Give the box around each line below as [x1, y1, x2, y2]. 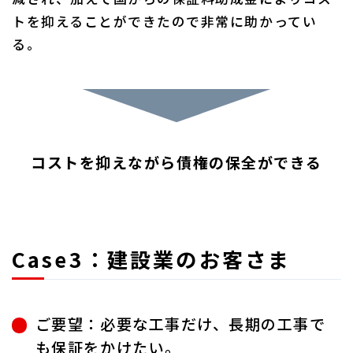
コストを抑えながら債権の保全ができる [31, 150, 322, 173]
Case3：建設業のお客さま [12, 243, 292, 274]
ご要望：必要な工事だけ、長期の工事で [35, 313, 326, 336]
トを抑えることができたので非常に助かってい [12, 12, 318, 32]
